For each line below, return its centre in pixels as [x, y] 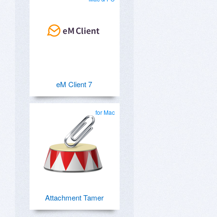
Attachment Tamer [74, 197]
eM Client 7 [74, 84]
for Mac [105, 112]
